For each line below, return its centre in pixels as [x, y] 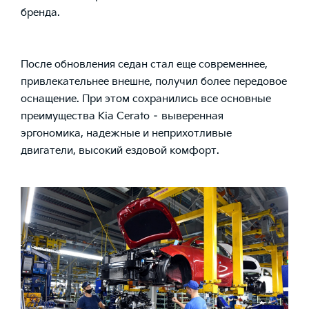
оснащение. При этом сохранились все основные [146, 99]
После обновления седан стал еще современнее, [144, 65]
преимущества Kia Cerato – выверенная [122, 117]
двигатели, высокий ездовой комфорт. [120, 151]
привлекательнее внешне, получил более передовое [154, 82]
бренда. [40, 13]
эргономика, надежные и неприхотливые [126, 134]
